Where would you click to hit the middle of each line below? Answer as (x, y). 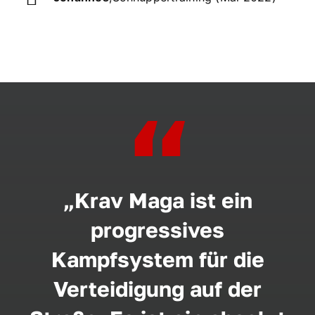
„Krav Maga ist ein (157, 201)
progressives (157, 230)
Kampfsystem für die (157, 260)
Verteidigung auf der (157, 289)
